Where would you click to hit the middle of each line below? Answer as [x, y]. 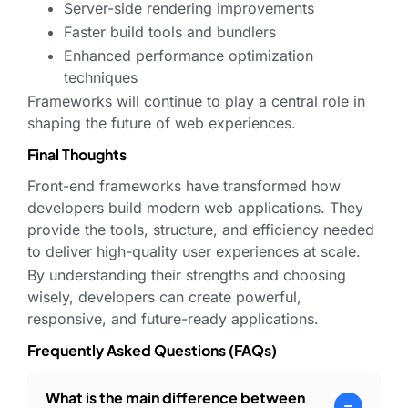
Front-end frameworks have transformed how [184, 186]
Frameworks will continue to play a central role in [196, 102]
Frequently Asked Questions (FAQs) [152, 351]
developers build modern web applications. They [195, 208]
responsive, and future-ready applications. [173, 319]
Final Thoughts [77, 155]
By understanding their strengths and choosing [187, 275]
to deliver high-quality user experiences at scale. [194, 252]
